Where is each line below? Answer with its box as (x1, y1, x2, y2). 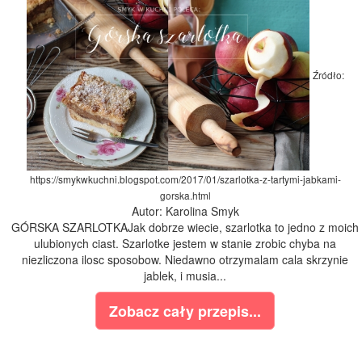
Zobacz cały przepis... (109, 301, 261, 322)
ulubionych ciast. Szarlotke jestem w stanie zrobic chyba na (34, 235, 336, 252)
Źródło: (312, 68, 344, 82)
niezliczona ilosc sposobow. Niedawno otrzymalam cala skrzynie (22, 251, 348, 268)
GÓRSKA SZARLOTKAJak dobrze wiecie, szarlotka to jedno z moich (11, 219, 359, 236)
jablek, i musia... (144, 267, 226, 284)
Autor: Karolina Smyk (131, 203, 239, 220)
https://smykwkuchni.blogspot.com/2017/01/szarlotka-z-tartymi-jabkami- (29, 172, 341, 187)
